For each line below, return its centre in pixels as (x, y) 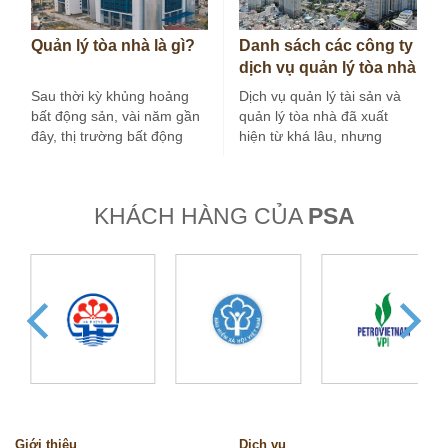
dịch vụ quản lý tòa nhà (327, 67)
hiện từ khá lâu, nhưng (310, 135)
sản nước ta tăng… (92, 155)
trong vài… (273, 155)
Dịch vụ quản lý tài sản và (320, 95)
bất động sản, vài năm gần (115, 115)
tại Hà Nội (275, 89)
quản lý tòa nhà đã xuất (313, 115)
